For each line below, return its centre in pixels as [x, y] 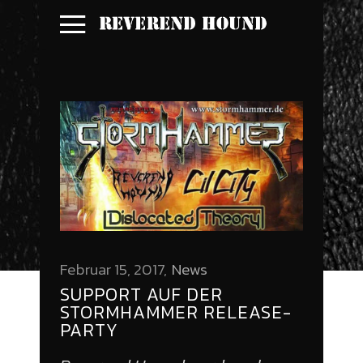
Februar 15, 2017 [112, 270]
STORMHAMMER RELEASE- [176, 313]
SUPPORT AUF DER [141, 295]
